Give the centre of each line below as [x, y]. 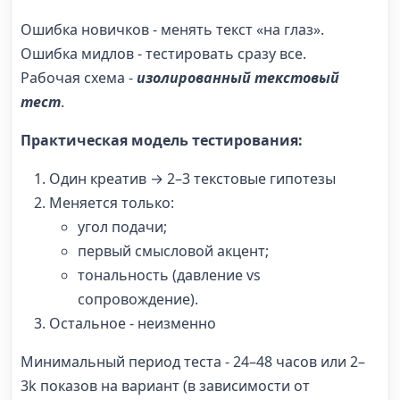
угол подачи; [122, 226]
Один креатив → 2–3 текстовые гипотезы [192, 178]
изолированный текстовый [238, 77]
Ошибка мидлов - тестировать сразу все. [163, 53]
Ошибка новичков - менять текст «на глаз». [172, 29]
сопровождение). [138, 299]
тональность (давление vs [169, 275]
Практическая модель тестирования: [162, 140]
